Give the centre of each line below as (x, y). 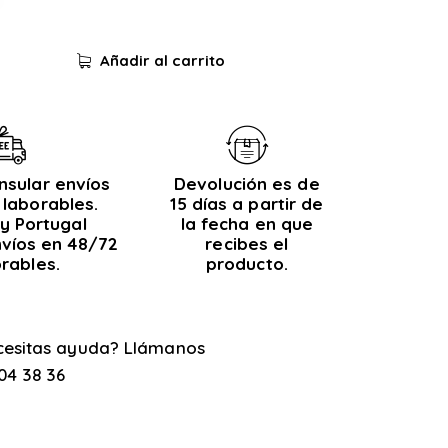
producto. (246, 263)
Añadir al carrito (162, 61)
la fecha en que (247, 223)
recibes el (247, 243)
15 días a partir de (247, 203)
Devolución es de (247, 183)
